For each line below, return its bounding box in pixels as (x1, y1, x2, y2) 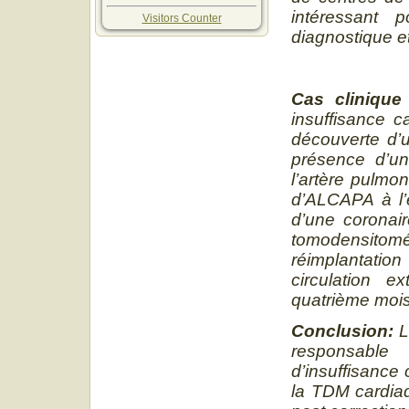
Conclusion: (291, 320, 400, 341)
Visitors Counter (142, 11, 222, 25)
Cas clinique (291, 89, 402, 109)
